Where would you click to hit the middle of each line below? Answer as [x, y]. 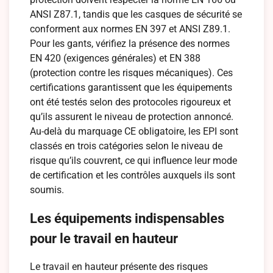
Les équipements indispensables [127, 218]
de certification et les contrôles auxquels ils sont [133, 175]
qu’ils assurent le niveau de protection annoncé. [132, 116]
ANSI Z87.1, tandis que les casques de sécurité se [136, 14]
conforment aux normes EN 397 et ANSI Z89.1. [130, 29]
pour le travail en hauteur [104, 238]
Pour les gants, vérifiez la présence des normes [130, 43]
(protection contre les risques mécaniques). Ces [132, 73]
